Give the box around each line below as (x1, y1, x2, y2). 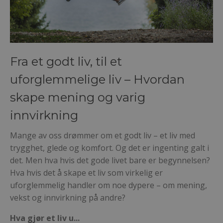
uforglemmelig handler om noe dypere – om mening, (10, 179, 207, 191)
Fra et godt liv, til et (10, 54, 122, 69)
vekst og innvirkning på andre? (10, 192, 125, 203)
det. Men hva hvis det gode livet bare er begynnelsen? (10, 154, 210, 166)
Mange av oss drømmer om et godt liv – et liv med (10, 129, 195, 141)
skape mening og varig (10, 90, 145, 105)
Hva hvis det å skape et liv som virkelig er (10, 167, 163, 178)
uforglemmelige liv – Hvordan (10, 72, 185, 87)
